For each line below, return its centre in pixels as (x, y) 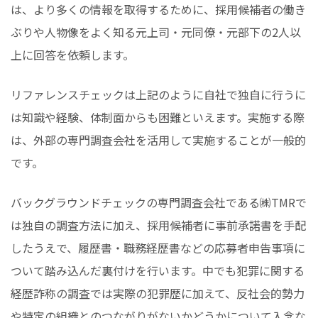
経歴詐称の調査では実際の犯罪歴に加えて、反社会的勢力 (158, 293)
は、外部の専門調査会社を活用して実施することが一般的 (158, 139)
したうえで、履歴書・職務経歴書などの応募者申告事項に (158, 247)
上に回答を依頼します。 (72, 54)
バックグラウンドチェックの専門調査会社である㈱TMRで (159, 202)
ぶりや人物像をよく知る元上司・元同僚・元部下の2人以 (156, 32)
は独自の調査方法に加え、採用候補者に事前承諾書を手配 (158, 225)
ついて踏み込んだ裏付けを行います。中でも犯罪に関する (158, 270)
